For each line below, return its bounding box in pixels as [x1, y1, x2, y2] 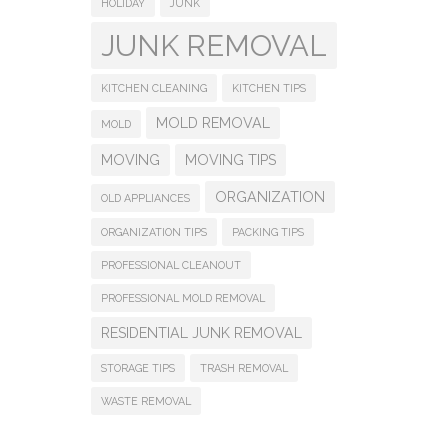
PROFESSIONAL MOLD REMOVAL [101, 292, 265, 304]
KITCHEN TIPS [232, 82, 306, 94]
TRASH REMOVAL [200, 362, 288, 374]
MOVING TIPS [185, 152, 276, 168]
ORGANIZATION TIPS [101, 226, 207, 238]
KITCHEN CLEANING [101, 82, 207, 94]
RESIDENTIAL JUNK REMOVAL [101, 325, 302, 341]
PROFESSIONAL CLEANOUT [101, 259, 241, 271]
